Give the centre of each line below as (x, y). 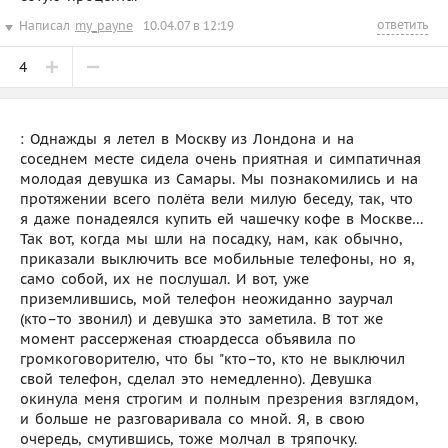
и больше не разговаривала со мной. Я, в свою (192, 418)
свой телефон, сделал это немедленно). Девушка (196, 378)
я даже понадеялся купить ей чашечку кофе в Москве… (221, 218)
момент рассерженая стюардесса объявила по (188, 338)
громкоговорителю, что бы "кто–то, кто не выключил (212, 358)
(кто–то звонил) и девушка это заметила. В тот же (201, 318)
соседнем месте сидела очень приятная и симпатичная (220, 158)
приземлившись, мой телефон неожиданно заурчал (206, 298)
